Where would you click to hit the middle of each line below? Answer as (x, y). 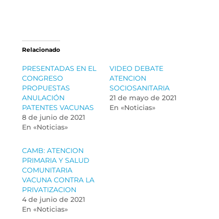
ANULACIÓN (43, 98)
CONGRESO (42, 78)
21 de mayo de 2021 (143, 98)
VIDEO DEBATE (136, 69)
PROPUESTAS (46, 88)
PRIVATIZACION (49, 190)
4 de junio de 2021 (53, 200)
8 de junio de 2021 (53, 118)
